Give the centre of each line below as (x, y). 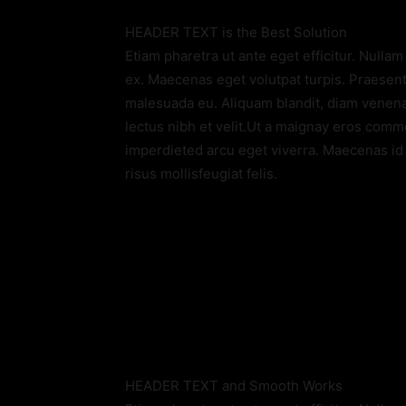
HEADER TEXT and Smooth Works (234, 386)
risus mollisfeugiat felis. (201, 174)
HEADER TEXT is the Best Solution (236, 32)
